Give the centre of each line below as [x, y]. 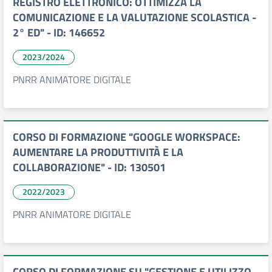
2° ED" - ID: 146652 [59, 32]
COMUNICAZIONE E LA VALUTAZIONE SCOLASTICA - [134, 17]
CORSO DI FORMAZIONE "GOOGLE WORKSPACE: [127, 137]
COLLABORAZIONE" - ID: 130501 [89, 167]
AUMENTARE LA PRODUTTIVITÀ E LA [98, 152]
